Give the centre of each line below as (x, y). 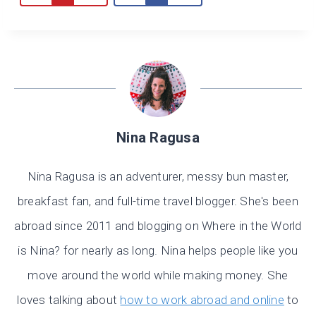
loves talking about (69, 300)
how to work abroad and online (202, 300)
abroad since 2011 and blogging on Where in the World (158, 226)
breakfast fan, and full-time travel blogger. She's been (158, 201)
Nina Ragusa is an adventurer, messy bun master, (158, 177)
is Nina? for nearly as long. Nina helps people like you (158, 251)
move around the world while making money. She (158, 275)
